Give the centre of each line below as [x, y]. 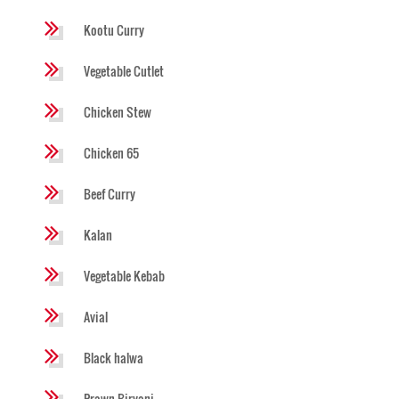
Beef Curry [110, 193]
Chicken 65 [111, 152]
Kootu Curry [114, 29]
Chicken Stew [118, 111]
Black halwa [114, 357]
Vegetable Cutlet [124, 70]
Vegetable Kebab [124, 275]
